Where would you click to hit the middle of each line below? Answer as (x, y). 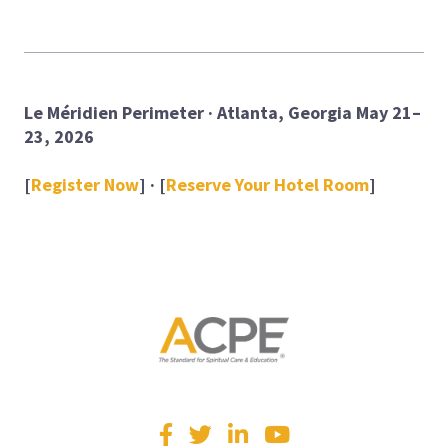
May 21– (388, 113)
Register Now (85, 185)
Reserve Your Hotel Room (267, 185)
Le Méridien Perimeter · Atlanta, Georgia (188, 113)
